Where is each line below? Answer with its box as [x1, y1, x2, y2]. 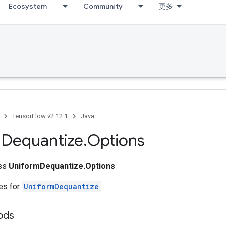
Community [83, 2, 123, 11]
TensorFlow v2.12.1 [12, 112, 68, 120]
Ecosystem [9, 2, 47, 11]
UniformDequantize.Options [9, 161, 115, 171]
